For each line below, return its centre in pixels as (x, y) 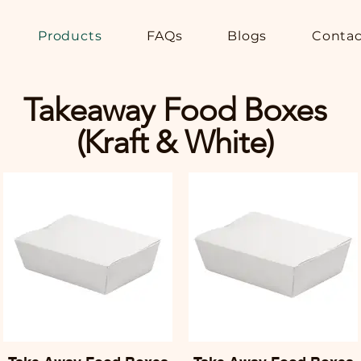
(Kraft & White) (175, 142)
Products (70, 36)
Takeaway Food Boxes (175, 110)
